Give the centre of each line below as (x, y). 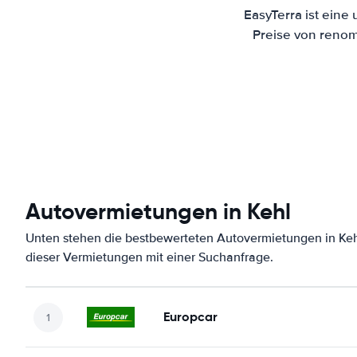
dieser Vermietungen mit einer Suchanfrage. (149, 257)
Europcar (190, 317)
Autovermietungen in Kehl (158, 212)
